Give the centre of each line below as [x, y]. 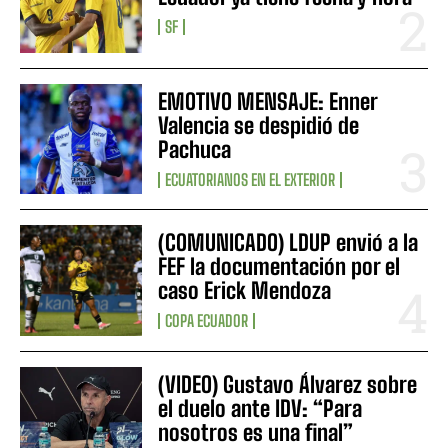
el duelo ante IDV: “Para [260, 408]
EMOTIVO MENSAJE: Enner [268, 102]
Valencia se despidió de [259, 126]
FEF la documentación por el [279, 267]
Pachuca [195, 150]
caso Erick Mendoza [245, 291]
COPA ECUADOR [207, 321]
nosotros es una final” [256, 432]
